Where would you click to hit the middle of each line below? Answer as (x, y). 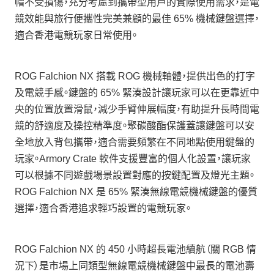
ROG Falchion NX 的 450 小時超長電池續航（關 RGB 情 (135, 249)
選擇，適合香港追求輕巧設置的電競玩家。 (103, 208)
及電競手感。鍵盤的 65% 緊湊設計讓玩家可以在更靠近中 (137, 93)
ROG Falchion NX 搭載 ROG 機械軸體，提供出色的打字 (135, 76)
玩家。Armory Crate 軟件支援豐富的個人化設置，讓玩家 (133, 159)
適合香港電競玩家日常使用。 (76, 35)
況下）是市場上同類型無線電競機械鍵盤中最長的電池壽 (135, 266)
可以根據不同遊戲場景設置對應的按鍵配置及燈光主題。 (135, 175)
